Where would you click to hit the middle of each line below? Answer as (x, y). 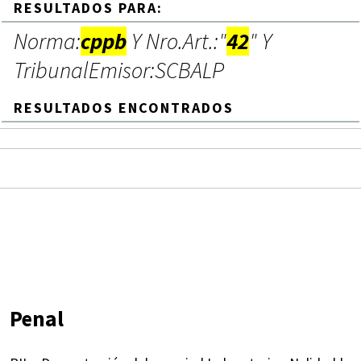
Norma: (47, 41)
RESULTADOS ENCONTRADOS (124, 108)
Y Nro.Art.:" (176, 41)
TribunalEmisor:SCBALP (119, 71)
